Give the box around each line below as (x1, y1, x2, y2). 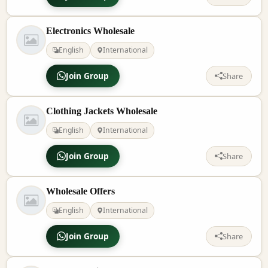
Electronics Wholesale (46, 25, 135, 36)
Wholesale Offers (46, 185, 115, 196)
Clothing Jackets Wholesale (46, 105, 157, 116)
